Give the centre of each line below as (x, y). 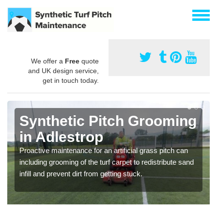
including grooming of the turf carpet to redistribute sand (107, 162)
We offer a (48, 61)
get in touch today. (71, 80)
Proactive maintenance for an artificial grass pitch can (104, 150)
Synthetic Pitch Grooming (108, 121)
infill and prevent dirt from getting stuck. (81, 173)
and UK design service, (63, 70)
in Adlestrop (61, 137)
